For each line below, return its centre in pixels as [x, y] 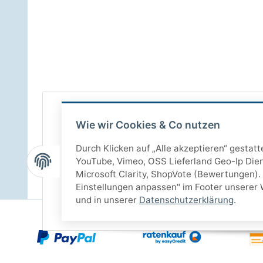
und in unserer [107, 200]
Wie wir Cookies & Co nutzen [148, 125]
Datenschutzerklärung [186, 200]
